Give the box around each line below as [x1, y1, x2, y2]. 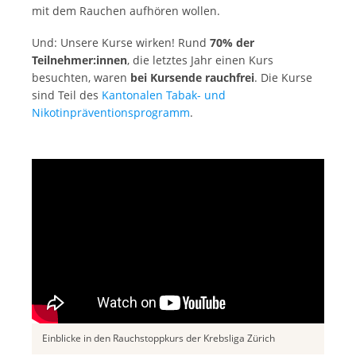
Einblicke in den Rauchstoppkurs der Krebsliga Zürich [42, 331, 275, 346]
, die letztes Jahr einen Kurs [127, 52, 273, 68]
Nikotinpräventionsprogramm [32, 105, 190, 121]
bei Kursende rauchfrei [130, 70, 254, 86]
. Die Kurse [254, 70, 312, 86]
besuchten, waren [32, 70, 130, 86]
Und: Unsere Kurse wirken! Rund [32, 35, 210, 51]
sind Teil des [32, 87, 102, 103]
